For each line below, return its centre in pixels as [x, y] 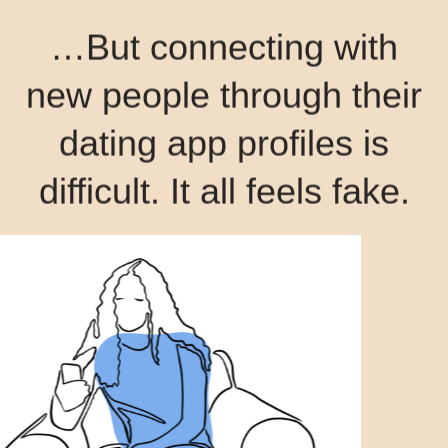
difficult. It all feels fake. [224, 192]
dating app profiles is [224, 144]
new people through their [224, 96]
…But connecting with [224, 48]
